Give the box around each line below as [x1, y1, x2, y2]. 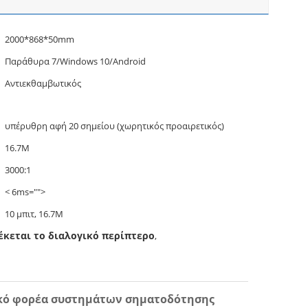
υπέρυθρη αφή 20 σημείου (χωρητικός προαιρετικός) [5, 120, 224, 132]
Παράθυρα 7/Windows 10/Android [5, 55, 146, 67]
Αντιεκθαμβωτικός [5, 77, 81, 89]
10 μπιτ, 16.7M [5, 208, 63, 220]
